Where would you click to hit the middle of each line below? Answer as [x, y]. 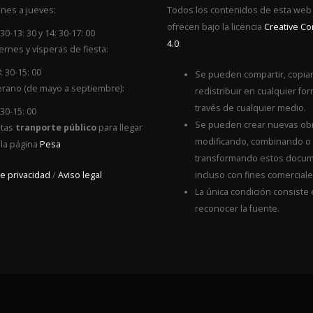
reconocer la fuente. [237, 209]
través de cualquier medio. [250, 108]
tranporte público [56, 128]
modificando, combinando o [253, 141]
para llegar [119, 128]
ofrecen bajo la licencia [216, 27]
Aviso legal [80, 175]
